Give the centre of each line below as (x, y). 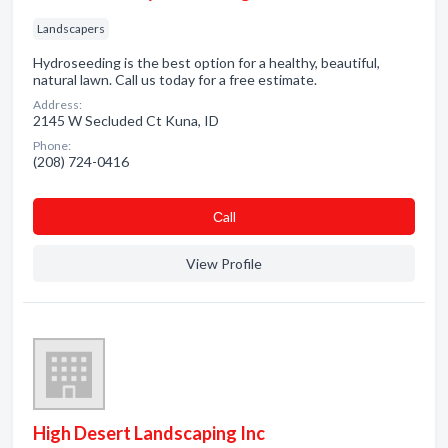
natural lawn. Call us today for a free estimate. (175, 79)
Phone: (52, 145)
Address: (57, 104)
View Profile (224, 263)
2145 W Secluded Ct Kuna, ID (126, 120)
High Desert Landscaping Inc (149, 433)
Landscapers (71, 28)
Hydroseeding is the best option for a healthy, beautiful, (206, 62)
